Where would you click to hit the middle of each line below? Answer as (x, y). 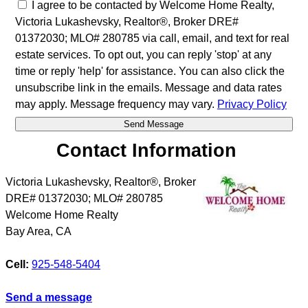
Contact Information (147, 150)
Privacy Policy (252, 104)
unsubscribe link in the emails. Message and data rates (148, 87)
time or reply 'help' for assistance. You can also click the (150, 71)
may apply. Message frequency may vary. (116, 104)
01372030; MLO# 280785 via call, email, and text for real (152, 38)
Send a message (49, 298)
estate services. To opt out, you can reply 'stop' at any (143, 54)
